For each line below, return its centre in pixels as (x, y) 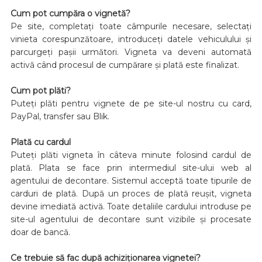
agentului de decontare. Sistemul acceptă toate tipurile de (131, 180)
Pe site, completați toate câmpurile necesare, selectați (131, 26)
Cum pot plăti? (40, 90)
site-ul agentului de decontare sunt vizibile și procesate (131, 219)
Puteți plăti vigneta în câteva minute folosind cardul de (131, 155)
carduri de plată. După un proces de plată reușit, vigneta (131, 193)
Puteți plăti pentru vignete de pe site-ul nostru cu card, (131, 103)
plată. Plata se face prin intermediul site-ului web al (131, 168)
